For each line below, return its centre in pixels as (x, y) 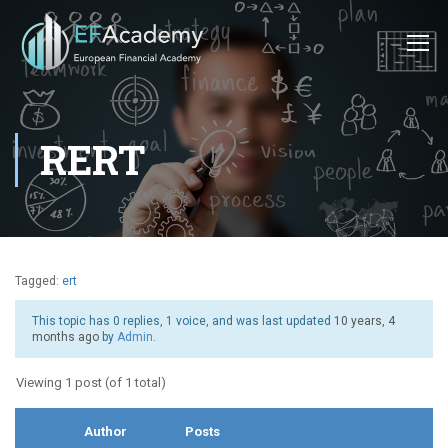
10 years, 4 (364, 321)
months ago (65, 337)
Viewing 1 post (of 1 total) (91, 382)
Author (105, 431)
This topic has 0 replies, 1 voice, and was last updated (183, 321)
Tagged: (38, 281)
